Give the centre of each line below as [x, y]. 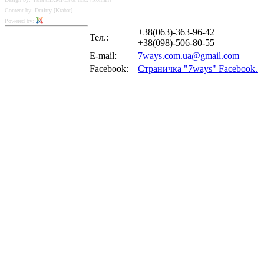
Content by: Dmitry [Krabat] [39, 11]
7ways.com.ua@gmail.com [189, 56]
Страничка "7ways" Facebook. [198, 69]
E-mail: [103, 56]
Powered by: [20, 21]
